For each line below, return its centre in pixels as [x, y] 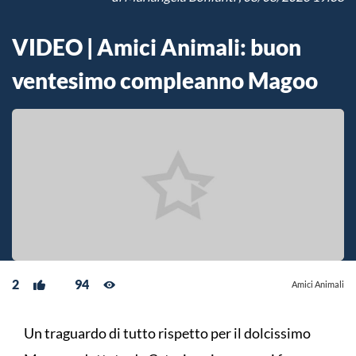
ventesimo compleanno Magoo [165, 81]
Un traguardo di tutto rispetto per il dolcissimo [167, 333]
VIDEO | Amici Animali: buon [157, 47]
